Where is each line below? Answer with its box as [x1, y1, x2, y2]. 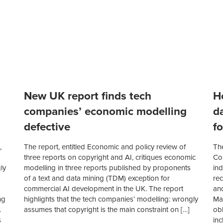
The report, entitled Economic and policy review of [24, 142, 186, 152]
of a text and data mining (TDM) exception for [24, 174, 170, 183]
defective [24, 120, 71, 134]
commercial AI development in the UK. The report [24, 184, 184, 194]
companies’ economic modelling [24, 105, 187, 118]
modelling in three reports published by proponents [24, 163, 191, 173]
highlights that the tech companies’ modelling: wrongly [24, 195, 199, 204]
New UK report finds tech [24, 89, 152, 103]
